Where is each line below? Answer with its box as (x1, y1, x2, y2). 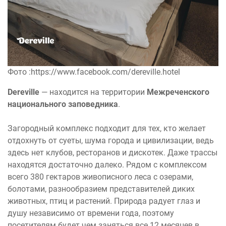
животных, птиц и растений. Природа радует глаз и (8, 196, 200, 206)
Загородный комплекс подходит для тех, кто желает (8, 124, 206, 134)
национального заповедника (8, 99, 118, 109)
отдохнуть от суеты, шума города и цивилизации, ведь (8, 136, 214, 146)
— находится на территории (39, 87, 147, 97)
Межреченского (147, 87, 209, 97)
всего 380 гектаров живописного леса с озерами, (8, 172, 193, 182)
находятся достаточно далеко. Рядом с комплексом (8, 160, 207, 170)
